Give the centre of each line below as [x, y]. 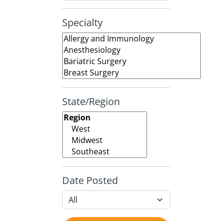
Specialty [82, 22]
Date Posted [90, 180]
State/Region [91, 101]
